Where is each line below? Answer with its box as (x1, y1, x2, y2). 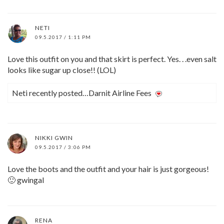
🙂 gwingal (7, 174, 44, 184)
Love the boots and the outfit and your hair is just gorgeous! (7, 163, 209, 173)
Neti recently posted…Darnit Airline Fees (12, 87, 151, 97)
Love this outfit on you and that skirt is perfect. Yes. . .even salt (7, 53, 216, 63)
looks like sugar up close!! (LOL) (7, 64, 116, 74)
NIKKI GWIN (35, 133, 73, 141)
